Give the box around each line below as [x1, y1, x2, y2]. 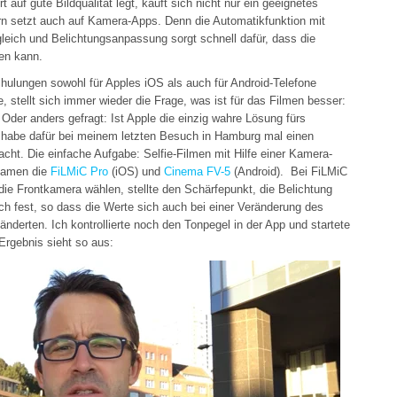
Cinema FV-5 [164, 165, 230, 178]
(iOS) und [108, 165, 164, 178]
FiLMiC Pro [51, 165, 108, 178]
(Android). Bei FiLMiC [230, 165, 347, 178]
